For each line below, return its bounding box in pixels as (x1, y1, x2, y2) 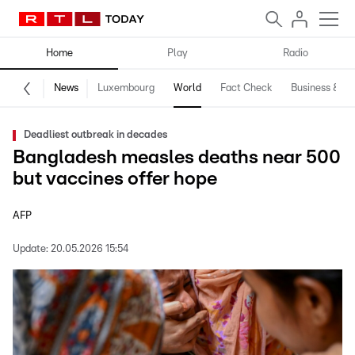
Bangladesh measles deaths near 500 (13, 148, 341, 167)
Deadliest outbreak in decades (24, 130, 167, 140)
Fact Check (220, 83, 272, 94)
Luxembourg (97, 83, 155, 94)
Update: (13, 244, 48, 254)
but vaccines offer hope (13, 170, 217, 189)
